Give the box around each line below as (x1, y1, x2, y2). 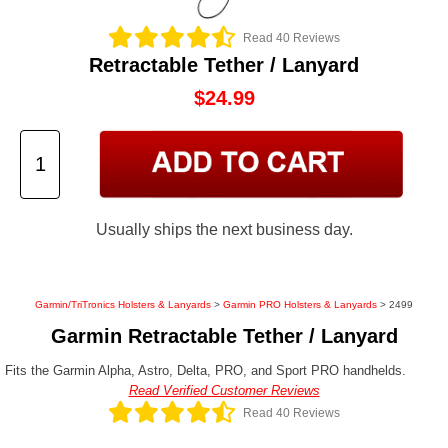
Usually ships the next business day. (95, 220, 353, 239)
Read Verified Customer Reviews (128, 383, 320, 399)
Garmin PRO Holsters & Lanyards (223, 299, 377, 311)
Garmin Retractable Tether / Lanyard (50, 325, 398, 348)
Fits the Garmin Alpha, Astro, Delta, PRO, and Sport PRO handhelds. (5, 363, 406, 379)
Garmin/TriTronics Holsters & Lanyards (35, 299, 211, 311)
